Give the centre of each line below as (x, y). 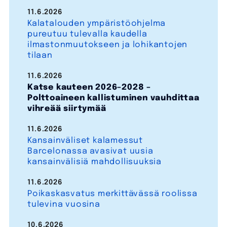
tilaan (40, 56)
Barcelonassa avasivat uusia (90, 152)
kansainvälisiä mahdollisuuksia (94, 162)
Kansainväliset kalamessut (85, 141)
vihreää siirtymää (67, 109)
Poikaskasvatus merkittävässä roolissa (112, 194)
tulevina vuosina (64, 205)
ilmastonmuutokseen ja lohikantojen (107, 45)
